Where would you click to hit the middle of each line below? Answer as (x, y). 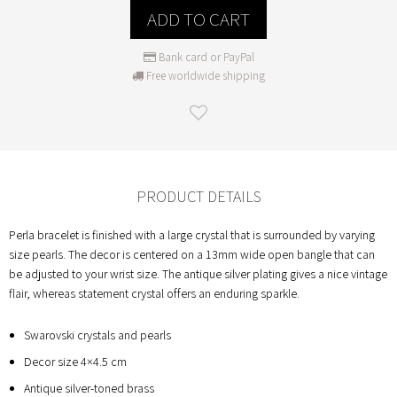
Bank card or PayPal (205, 57)
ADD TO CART (198, 19)
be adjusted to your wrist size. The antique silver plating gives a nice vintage (198, 273)
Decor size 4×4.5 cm (75, 361)
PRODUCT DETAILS (198, 196)
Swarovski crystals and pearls (97, 335)
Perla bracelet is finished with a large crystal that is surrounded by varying (192, 234)
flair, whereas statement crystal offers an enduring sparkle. (154, 293)
